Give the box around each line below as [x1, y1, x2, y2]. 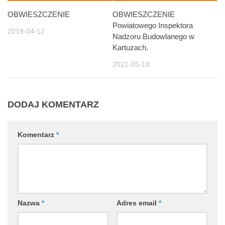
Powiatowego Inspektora [113, 21, 193, 30]
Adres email [116, 199, 159, 207]
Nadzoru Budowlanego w [113, 32, 194, 41]
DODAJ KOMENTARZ [8, 99, 99, 110]
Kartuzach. [113, 43, 148, 52]
